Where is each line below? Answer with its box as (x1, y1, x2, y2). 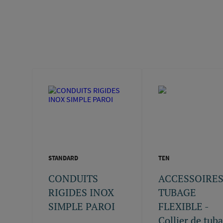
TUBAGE (158, 185, 196, 199)
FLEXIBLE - (158, 199, 209, 213)
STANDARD (48, 153, 78, 162)
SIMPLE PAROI (48, 199, 115, 213)
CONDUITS (48, 171, 98, 185)
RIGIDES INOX (48, 185, 114, 199)
